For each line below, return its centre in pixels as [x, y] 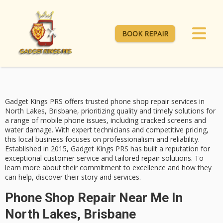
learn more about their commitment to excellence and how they [108, 168]
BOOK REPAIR [145, 33]
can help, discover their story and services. [73, 177]
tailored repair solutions [153, 158]
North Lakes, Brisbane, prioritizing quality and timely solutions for [110, 111]
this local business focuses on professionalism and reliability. [102, 139]
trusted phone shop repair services [141, 102]
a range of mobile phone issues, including [73, 120]
